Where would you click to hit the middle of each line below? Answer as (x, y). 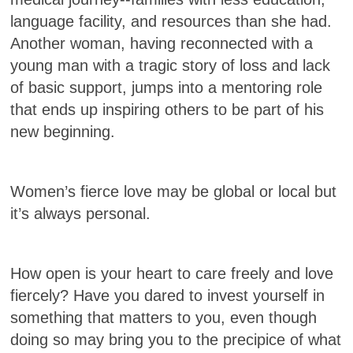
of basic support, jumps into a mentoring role (167, 88)
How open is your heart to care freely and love (172, 274)
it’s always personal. (81, 214)
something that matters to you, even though (164, 318)
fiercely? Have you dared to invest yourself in (168, 296)
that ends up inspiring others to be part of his (167, 110)
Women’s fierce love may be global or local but (174, 192)
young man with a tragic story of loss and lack (171, 66)
